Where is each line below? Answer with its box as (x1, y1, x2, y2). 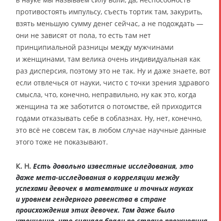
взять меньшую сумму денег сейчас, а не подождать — (16, 18, 203, 28)
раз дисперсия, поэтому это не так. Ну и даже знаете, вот (16, 66, 211, 75)
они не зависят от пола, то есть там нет (16, 30, 151, 40)
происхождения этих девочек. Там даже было (16, 205, 175, 215)
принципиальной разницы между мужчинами (16, 42, 174, 52)
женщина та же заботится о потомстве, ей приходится (16, 101, 202, 111)
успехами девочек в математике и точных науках (16, 183, 193, 193)
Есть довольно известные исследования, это (33, 161, 193, 171)
